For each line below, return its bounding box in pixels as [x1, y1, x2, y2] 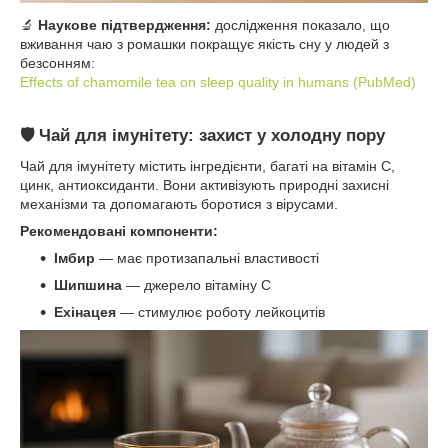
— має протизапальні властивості [95, 250, 319, 267]
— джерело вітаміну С [126, 277, 271, 294]
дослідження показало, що [211, 17, 390, 34]
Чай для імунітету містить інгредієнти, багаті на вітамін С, [20, 158, 395, 175]
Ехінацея [54, 304, 120, 321]
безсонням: [20, 55, 95, 72]
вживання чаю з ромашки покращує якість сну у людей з [20, 36, 389, 53]
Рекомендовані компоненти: [20, 223, 218, 240]
